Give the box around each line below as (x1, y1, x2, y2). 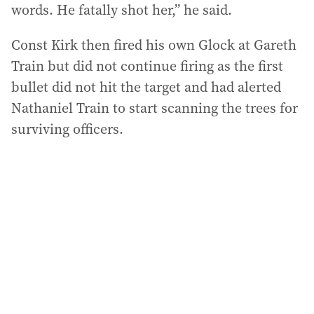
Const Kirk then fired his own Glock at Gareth (11, 35, 296, 55)
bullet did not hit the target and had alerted (11, 77, 281, 97)
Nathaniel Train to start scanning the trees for (11, 98, 298, 118)
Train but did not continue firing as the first (11, 56, 283, 76)
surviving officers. (11, 119, 123, 139)
